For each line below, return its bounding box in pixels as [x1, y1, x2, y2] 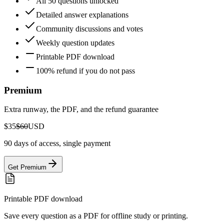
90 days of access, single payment [4, 139, 110, 148]
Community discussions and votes [36, 24, 143, 33]
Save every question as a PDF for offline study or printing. [4, 211, 188, 220]
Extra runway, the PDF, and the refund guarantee [4, 105, 158, 114]
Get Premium [8, 163, 46, 171]
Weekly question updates [36, 38, 114, 47]
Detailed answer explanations [36, 10, 128, 19]
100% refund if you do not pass [36, 66, 135, 75]
